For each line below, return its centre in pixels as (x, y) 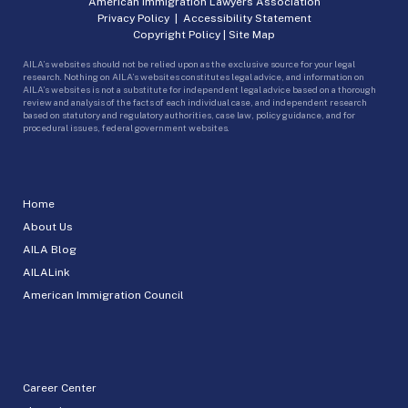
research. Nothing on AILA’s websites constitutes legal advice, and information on (194, 76)
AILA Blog (50, 249)
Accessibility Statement (247, 18)
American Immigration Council (103, 295)
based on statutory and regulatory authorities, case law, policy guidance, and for (189, 114)
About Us (48, 226)
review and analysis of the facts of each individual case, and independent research (195, 102)
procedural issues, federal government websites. (126, 127)
